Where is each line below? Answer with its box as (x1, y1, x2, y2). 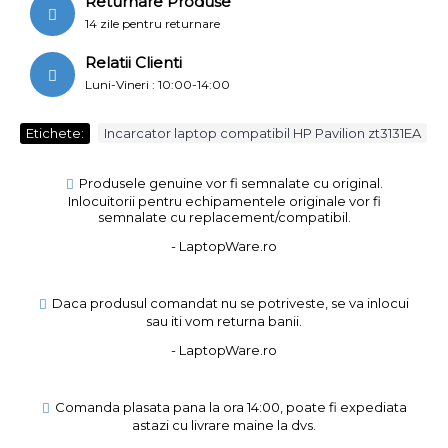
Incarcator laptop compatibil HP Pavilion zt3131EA (104, 125, 421, 141)
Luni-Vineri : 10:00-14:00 (85, 77, 233, 92)
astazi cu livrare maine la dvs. (132, 417, 316, 434)
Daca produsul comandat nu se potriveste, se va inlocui (52, 295, 409, 312)
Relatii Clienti (85, 53, 182, 72)
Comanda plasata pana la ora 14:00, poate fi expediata (54, 399, 407, 416)
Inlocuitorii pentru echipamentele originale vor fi (67, 193, 381, 210)
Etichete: (26, 125, 84, 141)
